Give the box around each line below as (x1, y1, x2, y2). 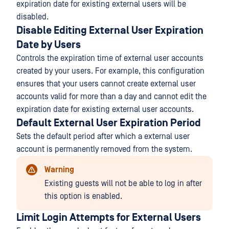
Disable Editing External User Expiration (16, 25, 203, 37)
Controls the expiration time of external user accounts (16, 54, 203, 63)
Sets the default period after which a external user (16, 132, 190, 142)
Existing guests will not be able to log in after (44, 179, 202, 189)
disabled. (16, 12, 49, 22)
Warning (44, 165, 74, 175)
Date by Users (16, 39, 81, 52)
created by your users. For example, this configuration (16, 66, 204, 76)
